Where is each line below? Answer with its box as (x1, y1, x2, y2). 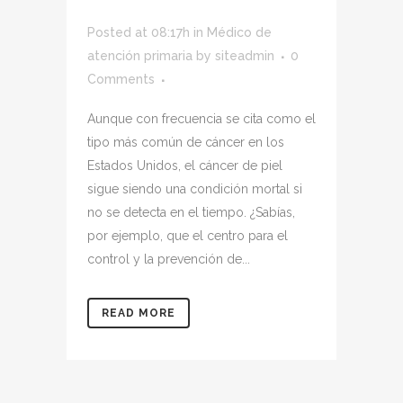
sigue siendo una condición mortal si (87, 182, 302, 196)
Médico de (207, 25, 272, 40)
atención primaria (87, 49, 193, 63)
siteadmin (215, 49, 274, 63)
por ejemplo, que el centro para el (87, 228, 288, 243)
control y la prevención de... (87, 252, 250, 266)
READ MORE (102, 307, 175, 319)
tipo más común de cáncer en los (87, 135, 284, 149)
